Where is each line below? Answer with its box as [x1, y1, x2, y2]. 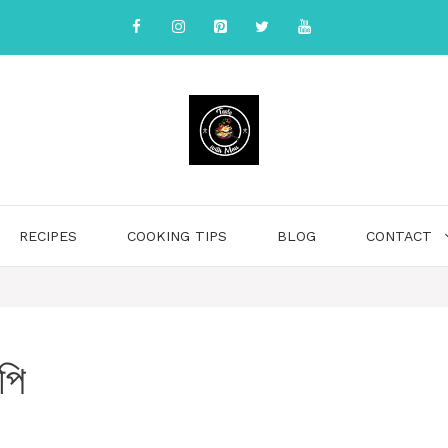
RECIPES [19, 228, 77, 244]
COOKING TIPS [127, 228, 227, 244]
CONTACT [366, 228, 432, 244]
